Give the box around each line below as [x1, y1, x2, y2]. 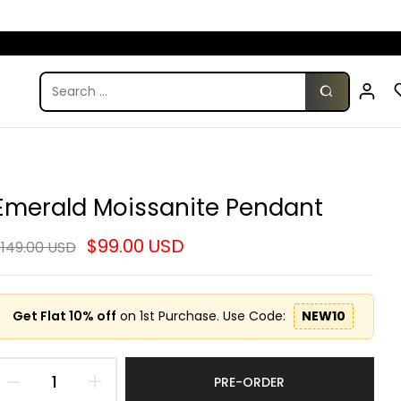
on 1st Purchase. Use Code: [115, 307, 289, 325]
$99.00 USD [86, 234, 184, 259]
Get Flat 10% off [12, 307, 116, 325]
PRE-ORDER [214, 372, 286, 391]
